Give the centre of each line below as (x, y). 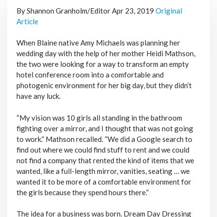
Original (169, 10)
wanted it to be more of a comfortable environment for (104, 181)
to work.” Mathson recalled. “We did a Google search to (104, 139)
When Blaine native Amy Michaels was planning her (98, 43)
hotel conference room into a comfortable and (90, 75)
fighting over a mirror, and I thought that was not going (105, 128)
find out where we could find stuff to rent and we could (103, 149)
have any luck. (38, 96)
